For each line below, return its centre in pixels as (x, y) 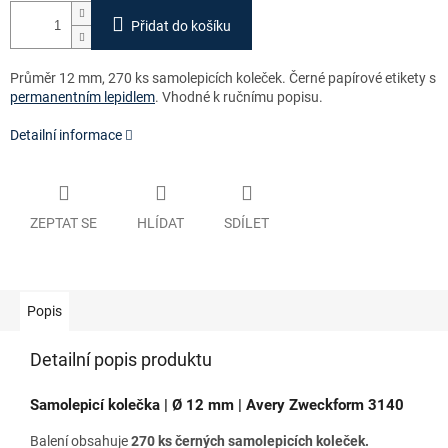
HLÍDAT (160, 222)
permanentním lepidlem (82, 97)
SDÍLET (246, 222)
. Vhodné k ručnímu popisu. (239, 97)
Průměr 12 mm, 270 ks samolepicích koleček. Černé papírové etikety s (223, 78)
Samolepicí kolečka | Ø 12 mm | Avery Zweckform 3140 (217, 404)
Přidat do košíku (181, 26)
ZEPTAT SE (63, 222)
